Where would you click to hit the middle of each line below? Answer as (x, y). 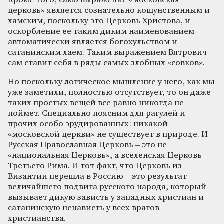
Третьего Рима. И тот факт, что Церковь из (95, 166)
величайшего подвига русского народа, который (107, 187)
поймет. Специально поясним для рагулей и (97, 113)
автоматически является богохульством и (93, 42)
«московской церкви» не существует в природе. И (108, 134)
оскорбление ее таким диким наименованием (101, 31)
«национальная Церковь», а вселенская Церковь (105, 155)
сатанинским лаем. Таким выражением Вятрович (107, 52)
